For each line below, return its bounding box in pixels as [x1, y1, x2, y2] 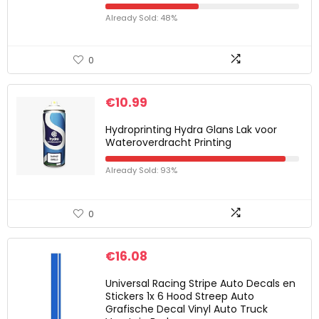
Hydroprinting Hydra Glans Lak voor [105, 122, 277, 137]
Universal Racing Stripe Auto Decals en [105, 276, 296, 291]
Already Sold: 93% [105, 164, 177, 176]
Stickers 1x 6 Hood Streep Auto [105, 289, 254, 303]
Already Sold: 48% [105, 12, 177, 23]
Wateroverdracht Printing [105, 135, 231, 150]
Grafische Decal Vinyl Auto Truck [105, 302, 268, 316]
